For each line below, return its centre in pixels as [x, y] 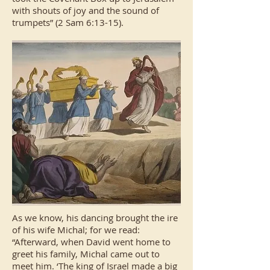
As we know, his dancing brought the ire [95, 218]
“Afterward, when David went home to [91, 242]
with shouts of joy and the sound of [86, 10]
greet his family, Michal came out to [86, 254]
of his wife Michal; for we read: [76, 230]
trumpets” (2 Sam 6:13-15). [68, 22]
